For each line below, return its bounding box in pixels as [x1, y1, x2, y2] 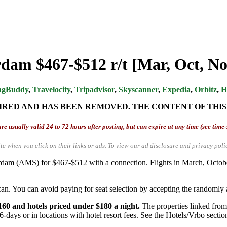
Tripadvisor [74, 85, 115, 94]
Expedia [162, 85, 191, 94]
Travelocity [32, 85, 70, 94]
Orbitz [195, 85, 217, 94]
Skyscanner [119, 85, 158, 94]
